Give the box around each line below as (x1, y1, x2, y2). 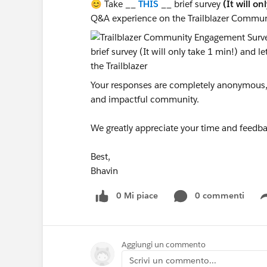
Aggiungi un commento (122, 239, 206, 250)
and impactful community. (91, 94, 199, 105)
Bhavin (91, 165, 118, 176)
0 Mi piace (116, 190, 158, 201)
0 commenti (195, 190, 244, 201)
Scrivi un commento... (129, 254, 216, 266)
